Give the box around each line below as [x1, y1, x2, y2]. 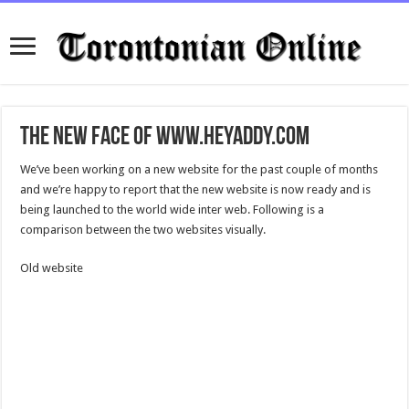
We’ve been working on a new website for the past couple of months [20, 163, 379, 176]
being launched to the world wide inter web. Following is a [20, 203, 325, 216]
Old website [20, 261, 84, 275]
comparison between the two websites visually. [20, 223, 267, 236]
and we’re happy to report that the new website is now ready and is [20, 183, 372, 196]
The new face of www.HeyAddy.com [20, 125, 310, 151]
